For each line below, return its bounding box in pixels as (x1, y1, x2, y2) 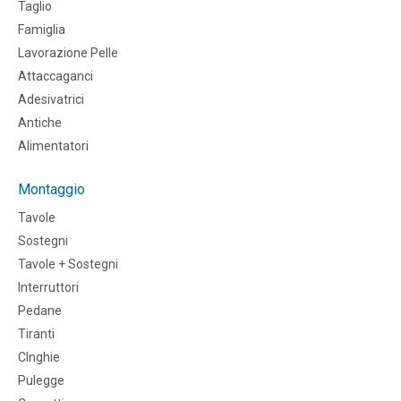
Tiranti (18, 327, 55, 342)
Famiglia (18, 22, 65, 38)
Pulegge (18, 373, 64, 388)
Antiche (18, 115, 62, 131)
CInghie (18, 350, 60, 365)
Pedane (18, 303, 62, 319)
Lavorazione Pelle (18, 46, 118, 61)
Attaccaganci (18, 69, 93, 84)
